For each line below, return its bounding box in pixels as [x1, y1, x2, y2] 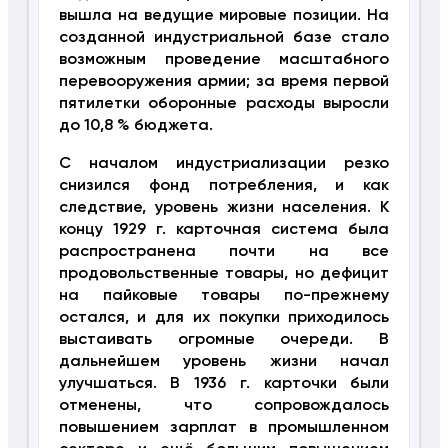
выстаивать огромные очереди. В [58, 331, 390, 348]
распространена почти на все [58, 243, 390, 260]
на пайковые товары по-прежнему [58, 287, 390, 304]
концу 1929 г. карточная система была [58, 221, 390, 238]
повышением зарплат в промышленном [58, 419, 390, 436]
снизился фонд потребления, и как [58, 177, 390, 194]
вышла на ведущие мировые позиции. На [58, 7, 390, 24]
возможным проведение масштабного [58, 51, 390, 68]
